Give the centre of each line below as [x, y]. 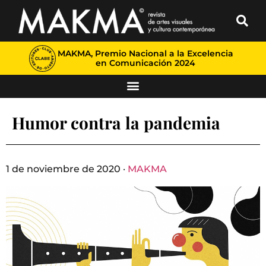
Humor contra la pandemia [116, 123]
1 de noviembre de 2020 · [67, 169]
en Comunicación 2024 [145, 63]
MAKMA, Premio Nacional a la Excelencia [145, 53]
